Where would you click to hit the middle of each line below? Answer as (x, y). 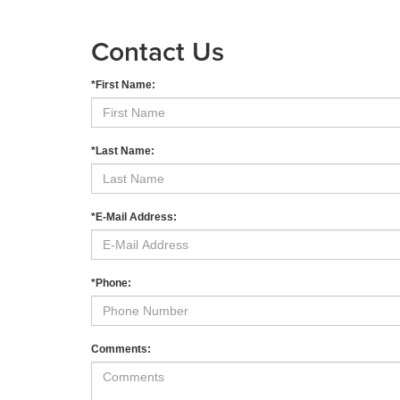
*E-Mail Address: (134, 217)
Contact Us (158, 51)
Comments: (121, 349)
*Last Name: (123, 150)
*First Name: (123, 84)
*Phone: (111, 283)
